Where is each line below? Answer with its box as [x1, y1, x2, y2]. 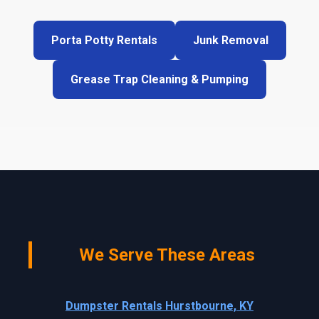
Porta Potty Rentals [51, 33, 157, 47]
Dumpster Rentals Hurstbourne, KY [66, 299, 253, 313]
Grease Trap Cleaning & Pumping [70, 73, 249, 86]
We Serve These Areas [78, 245, 255, 265]
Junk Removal [192, 33, 268, 47]
